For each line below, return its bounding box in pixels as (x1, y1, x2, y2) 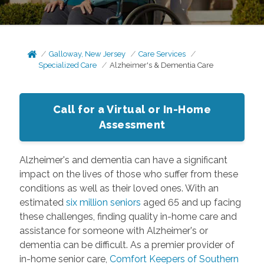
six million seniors (65, 197, 141, 208)
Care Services (138, 49, 186, 58)
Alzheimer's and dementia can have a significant (19, 154, 227, 166)
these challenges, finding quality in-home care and (19, 211, 237, 222)
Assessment (98, 118, 166, 131)
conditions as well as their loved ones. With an (19, 183, 219, 194)
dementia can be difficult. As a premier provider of (19, 239, 235, 250)
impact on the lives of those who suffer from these (19, 169, 238, 180)
